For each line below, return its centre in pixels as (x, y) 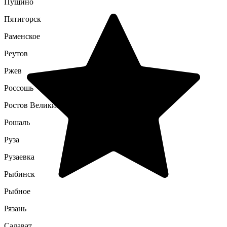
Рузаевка (19, 157)
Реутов (16, 53)
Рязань (15, 209)
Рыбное (17, 191)
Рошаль (17, 122)
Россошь (19, 88)
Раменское (22, 36)
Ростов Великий (32, 105)
